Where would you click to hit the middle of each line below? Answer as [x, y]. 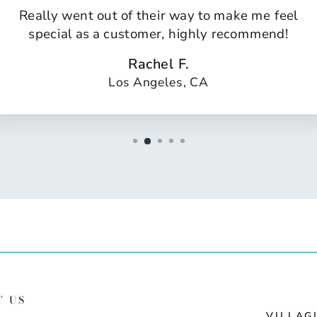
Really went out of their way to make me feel [158, 16]
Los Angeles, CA [158, 82]
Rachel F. [158, 64]
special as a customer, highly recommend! [158, 34]
